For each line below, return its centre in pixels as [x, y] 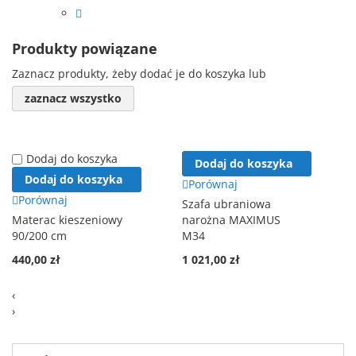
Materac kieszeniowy [67, 220]
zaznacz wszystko [73, 99]
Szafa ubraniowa [226, 204]
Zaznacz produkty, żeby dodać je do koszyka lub [139, 74]
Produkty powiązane [85, 49]
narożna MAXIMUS [231, 220]
